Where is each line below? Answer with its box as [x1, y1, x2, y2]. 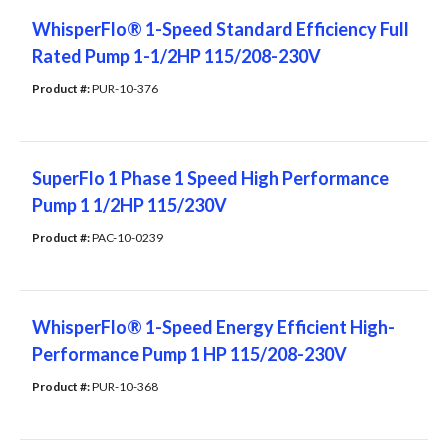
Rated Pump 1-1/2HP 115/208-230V [32, 45, 321, 68]
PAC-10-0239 [92, 230, 163, 246]
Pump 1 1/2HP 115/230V [32, 194, 227, 217]
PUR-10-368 [92, 379, 158, 395]
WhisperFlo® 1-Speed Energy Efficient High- [32, 316, 395, 339]
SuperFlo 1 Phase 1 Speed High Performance [32, 167, 389, 190]
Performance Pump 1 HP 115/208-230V [32, 343, 347, 366]
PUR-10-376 [92, 81, 158, 97]
